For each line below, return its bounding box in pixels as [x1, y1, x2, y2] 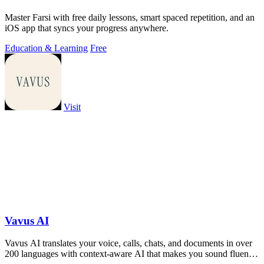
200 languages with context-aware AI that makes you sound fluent [5, 249, 251, 259]
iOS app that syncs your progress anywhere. [5, 22, 169, 33]
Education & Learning [5, 42, 88, 53]
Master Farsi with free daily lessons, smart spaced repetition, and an [5, 12, 255, 22]
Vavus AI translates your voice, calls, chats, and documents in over [5, 238, 252, 249]
